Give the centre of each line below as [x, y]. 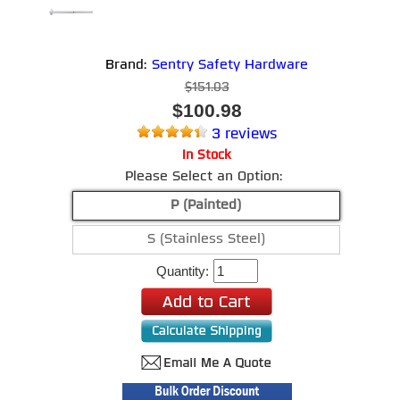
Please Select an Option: [206, 177]
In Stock [207, 156]
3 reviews [244, 135]
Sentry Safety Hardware [230, 66]
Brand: [129, 66]
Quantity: [183, 271]
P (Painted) [206, 206]
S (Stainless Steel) [206, 240]
